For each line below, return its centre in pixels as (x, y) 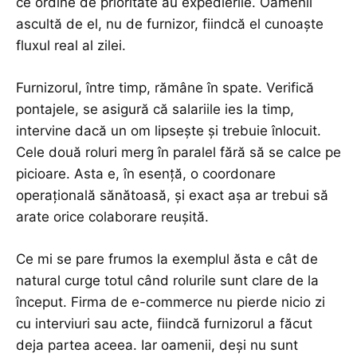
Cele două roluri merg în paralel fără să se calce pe (178, 153)
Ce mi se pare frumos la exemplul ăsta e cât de (167, 259)
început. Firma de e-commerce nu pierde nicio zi (171, 302)
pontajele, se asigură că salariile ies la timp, (155, 110)
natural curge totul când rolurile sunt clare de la (167, 281)
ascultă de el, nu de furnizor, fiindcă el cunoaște (170, 24)
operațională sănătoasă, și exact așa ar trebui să (172, 196)
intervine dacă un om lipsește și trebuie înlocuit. (169, 131)
